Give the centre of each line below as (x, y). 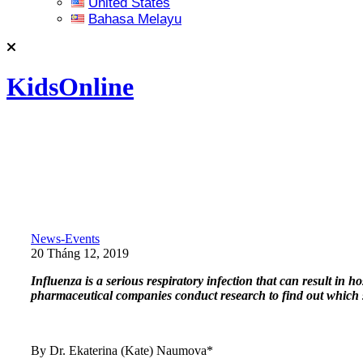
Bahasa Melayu (135, 19)
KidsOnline (70, 87)
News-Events (65, 238)
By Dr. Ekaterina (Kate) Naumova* (122, 350)
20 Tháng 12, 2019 (80, 253)
